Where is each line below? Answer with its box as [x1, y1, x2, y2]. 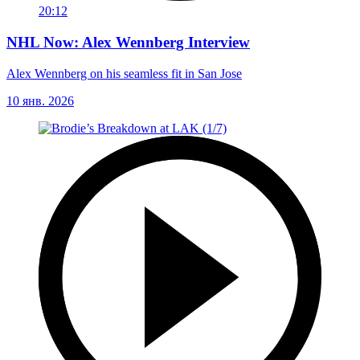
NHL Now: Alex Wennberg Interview [6, 34, 250, 51]
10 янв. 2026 [6, 93, 74, 108]
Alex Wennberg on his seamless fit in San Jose [6, 66, 242, 80]
